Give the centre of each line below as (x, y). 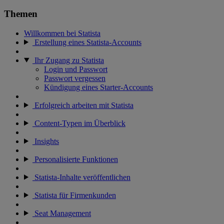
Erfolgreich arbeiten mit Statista (83, 105)
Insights (45, 141)
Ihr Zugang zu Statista (68, 60)
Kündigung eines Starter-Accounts (98, 87)
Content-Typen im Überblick (79, 123)
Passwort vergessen (75, 78)
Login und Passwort (76, 69)
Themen (21, 13)
